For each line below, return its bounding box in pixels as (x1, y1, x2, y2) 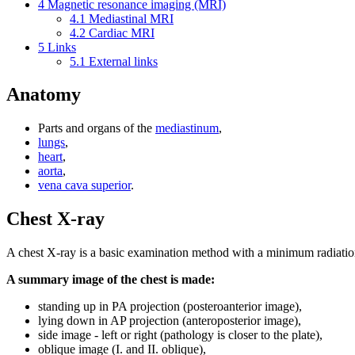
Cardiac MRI (89, 25, 155, 40)
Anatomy (6, 84, 81, 105)
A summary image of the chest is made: (6, 273, 215, 287)
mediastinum (155, 121, 219, 136)
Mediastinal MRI (89, 11, 174, 25)
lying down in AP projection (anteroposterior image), (38, 314, 301, 328)
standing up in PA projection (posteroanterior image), (38, 300, 302, 314)
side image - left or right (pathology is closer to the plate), (38, 328, 323, 342)
